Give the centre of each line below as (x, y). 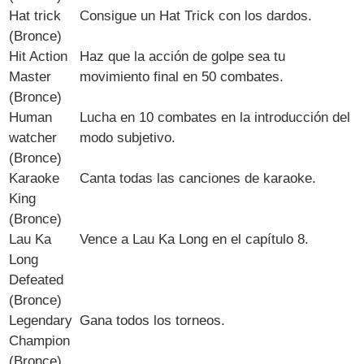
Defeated (37, 279)
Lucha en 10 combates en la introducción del (215, 117)
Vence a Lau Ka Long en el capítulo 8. (195, 239)
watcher (33, 137)
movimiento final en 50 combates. (182, 76)
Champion (40, 340)
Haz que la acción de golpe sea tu (183, 56)
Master (30, 76)
